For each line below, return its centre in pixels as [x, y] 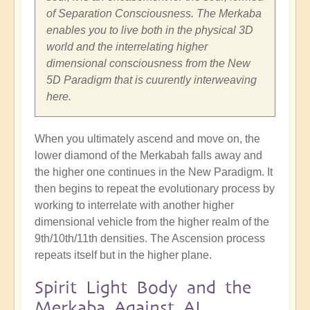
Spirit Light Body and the [143, 287]
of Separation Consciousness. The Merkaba [154, 13]
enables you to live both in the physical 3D [150, 30]
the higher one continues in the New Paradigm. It [154, 172]
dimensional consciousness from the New [148, 63]
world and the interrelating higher [127, 46]
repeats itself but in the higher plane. [123, 255]
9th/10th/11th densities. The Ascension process [150, 238]
